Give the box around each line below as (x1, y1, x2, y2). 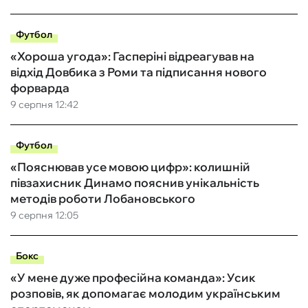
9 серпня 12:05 (10, 209, 78, 222)
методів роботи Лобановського (10, 191, 195, 206)
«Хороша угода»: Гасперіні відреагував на (10, 49, 254, 64)
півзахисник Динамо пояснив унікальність (10, 175, 259, 190)
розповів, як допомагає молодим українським (10, 286, 280, 301)
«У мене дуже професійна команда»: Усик (10, 270, 256, 285)
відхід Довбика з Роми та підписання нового (10, 65, 267, 80)
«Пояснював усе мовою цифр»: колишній (10, 159, 250, 175)
